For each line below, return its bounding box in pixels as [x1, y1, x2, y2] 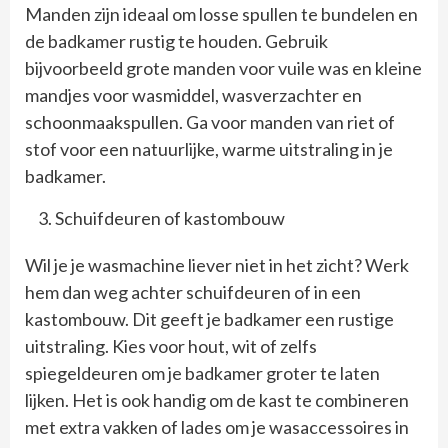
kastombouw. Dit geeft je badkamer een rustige [25, 307, 394, 330]
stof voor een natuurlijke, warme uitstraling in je [25, 137, 393, 160]
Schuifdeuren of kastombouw [55, 206, 285, 229]
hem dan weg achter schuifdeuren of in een [25, 280, 361, 303]
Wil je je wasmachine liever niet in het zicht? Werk [25, 253, 409, 276]
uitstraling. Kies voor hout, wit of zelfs [25, 334, 317, 357]
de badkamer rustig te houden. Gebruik [25, 29, 328, 52]
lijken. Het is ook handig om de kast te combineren [25, 388, 409, 411]
